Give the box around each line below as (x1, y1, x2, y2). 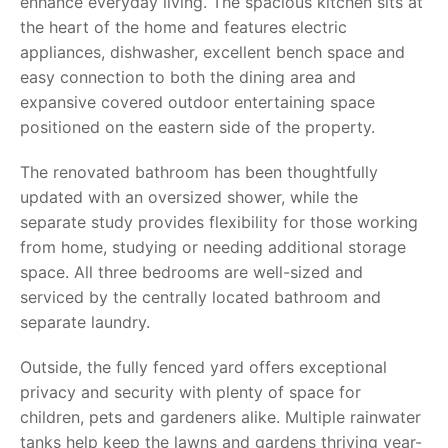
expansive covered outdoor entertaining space (20, 92, 375, 112)
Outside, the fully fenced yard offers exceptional (20, 357, 387, 377)
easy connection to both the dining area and (20, 67, 356, 87)
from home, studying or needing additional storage (20, 237, 406, 257)
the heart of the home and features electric (20, 17, 347, 37)
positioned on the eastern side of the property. (20, 117, 375, 137)
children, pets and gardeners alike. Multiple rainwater (20, 407, 421, 427)
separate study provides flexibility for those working (20, 212, 418, 232)
